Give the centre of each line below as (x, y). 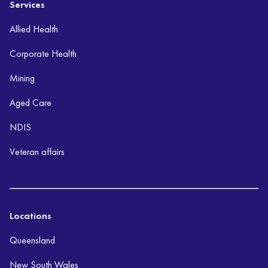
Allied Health (34, 29)
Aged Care (31, 103)
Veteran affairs (37, 152)
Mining (22, 78)
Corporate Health (43, 54)
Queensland (32, 240)
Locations (31, 216)
